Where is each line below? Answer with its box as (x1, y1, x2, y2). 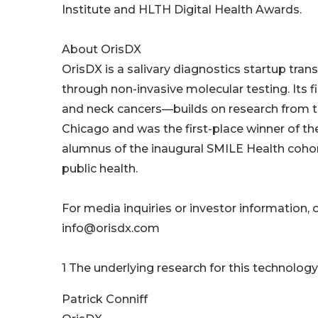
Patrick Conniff (62, 292, 148, 307)
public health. (62, 162, 138, 176)
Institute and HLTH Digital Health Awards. (62, 3, 302, 17)
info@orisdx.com (62, 221, 160, 236)
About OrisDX (62, 43, 141, 57)
